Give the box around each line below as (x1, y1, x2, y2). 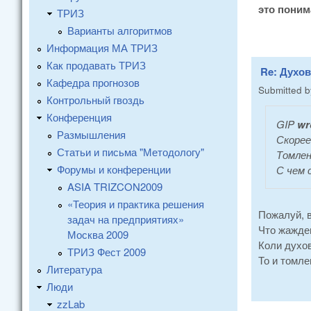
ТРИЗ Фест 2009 (67, 244, 146, 259)
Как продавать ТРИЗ (47, 57, 146, 72)
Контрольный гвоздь (47, 92, 144, 107)
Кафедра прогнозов (47, 74, 140, 90)
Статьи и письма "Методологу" (57, 144, 204, 159)
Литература (47, 261, 102, 276)
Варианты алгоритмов (67, 22, 172, 37)
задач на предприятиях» (67, 211, 184, 226)
